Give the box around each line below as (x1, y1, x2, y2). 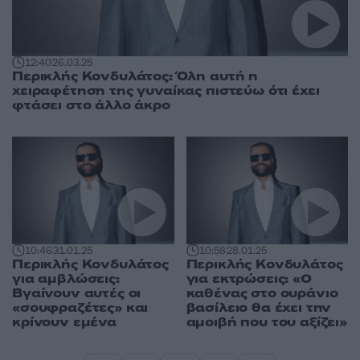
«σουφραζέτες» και (12, 298, 149, 317)
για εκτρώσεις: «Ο (186, 269, 312, 288)
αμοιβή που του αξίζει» (186, 313, 347, 331)
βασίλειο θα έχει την (186, 298, 332, 317)
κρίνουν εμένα (12, 313, 117, 331)
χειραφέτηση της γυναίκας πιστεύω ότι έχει (12, 81, 320, 100)
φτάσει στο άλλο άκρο (12, 96, 170, 114)
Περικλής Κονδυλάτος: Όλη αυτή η (12, 67, 259, 85)
